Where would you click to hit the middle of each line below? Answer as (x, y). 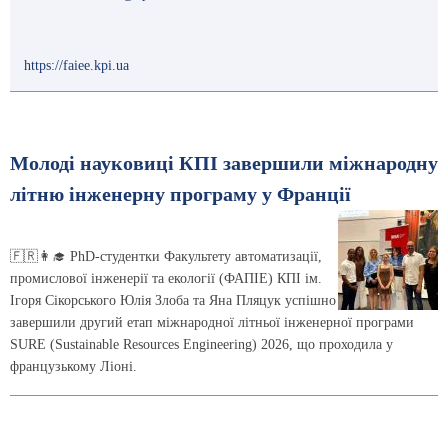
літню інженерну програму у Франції (180, 195)
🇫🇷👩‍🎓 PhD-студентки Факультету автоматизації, (166, 257)
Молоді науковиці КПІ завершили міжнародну (224, 164)
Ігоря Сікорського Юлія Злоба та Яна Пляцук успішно (173, 301)
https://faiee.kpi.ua (76, 66)
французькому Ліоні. (73, 367)
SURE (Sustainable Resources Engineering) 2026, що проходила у (201, 345)
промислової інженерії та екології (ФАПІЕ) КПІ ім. (166, 279)
